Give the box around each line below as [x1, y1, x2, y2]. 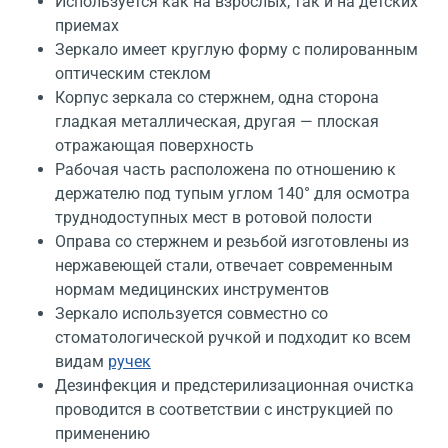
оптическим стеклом [55, 64, 211, 84]
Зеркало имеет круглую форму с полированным [55, 40, 418, 60]
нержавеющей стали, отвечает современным [55, 256, 393, 276]
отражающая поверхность [55, 136, 254, 156]
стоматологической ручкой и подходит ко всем [55, 328, 411, 348]
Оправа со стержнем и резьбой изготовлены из [55, 232, 409, 252]
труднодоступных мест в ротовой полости [55, 208, 372, 228]
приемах [55, 16, 119, 36]
